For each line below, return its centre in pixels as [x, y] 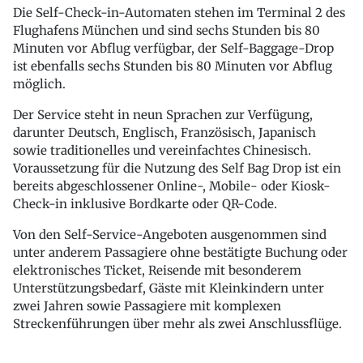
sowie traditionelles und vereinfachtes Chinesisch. [162, 151]
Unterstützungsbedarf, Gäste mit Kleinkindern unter [169, 288]
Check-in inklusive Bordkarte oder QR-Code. [145, 204]
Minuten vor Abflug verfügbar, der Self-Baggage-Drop [173, 49]
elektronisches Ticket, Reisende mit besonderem [157, 271]
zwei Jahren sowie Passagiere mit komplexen [147, 306]
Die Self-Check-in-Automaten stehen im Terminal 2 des [179, 13]
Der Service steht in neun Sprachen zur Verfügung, [163, 115]
